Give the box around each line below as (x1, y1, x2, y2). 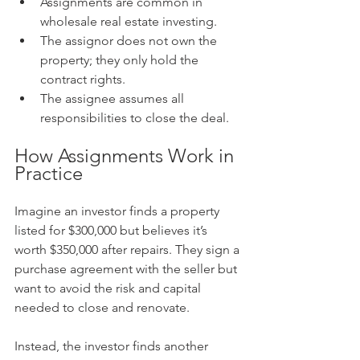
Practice (14, 161, 83, 185)
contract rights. (40, 71, 125, 87)
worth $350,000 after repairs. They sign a (14, 241, 243, 257)
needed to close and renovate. (14, 299, 190, 315)
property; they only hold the (40, 51, 202, 67)
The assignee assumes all (40, 90, 187, 106)
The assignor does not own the (40, 32, 220, 48)
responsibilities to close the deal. (40, 109, 229, 125)
